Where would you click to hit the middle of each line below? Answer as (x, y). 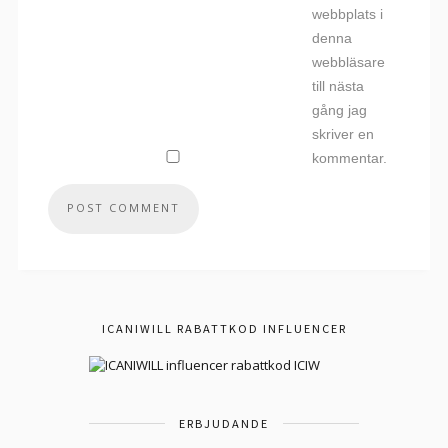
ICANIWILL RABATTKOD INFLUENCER (224, 328)
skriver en (343, 134)
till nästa (338, 86)
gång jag (339, 110)
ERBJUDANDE (224, 423)
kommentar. (349, 158)
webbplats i (347, 14)
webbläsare (348, 62)
